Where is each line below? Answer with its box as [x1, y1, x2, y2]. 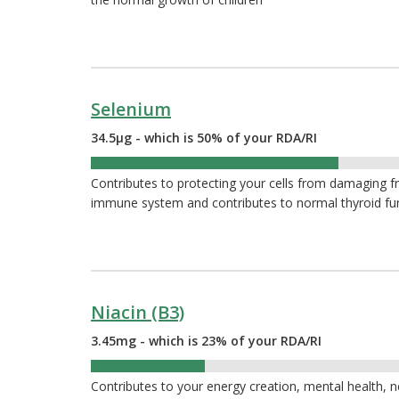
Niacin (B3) [91, 300, 184, 325]
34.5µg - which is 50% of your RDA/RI [91, 129, 317, 147]
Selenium [91, 97, 171, 122]
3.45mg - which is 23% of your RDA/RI [91, 332, 322, 350]
